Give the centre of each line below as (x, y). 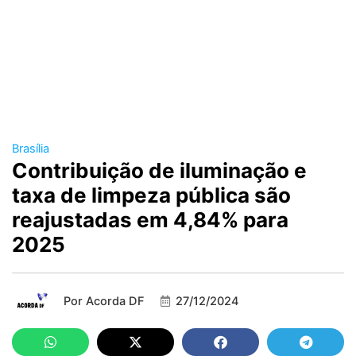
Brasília (31, 149)
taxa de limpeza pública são (151, 195)
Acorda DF (114, 302)
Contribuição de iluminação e (159, 171)
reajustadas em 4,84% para (150, 220)
